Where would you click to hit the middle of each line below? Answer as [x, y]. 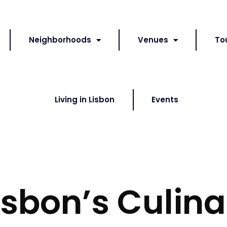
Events [165, 100]
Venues [153, 40]
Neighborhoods [60, 40]
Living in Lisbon [85, 100]
